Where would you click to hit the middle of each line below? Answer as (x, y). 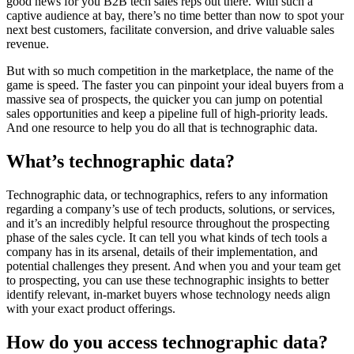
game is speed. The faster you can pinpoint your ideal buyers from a (175, 85)
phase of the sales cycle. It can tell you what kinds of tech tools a (167, 238)
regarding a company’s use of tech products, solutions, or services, (171, 209)
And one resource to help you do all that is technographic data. (165, 128)
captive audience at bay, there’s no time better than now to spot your (175, 16)
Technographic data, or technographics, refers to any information (167, 195)
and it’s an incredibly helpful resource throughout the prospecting (168, 224)
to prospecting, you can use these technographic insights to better (168, 281)
